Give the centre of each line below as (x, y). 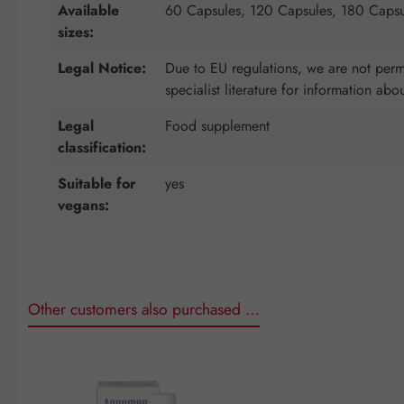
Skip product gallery (79, 363)
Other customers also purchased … (144, 309)
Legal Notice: (102, 68)
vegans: (83, 205)
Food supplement (217, 125)
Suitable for (97, 183)
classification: (102, 147)
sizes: (76, 32)
